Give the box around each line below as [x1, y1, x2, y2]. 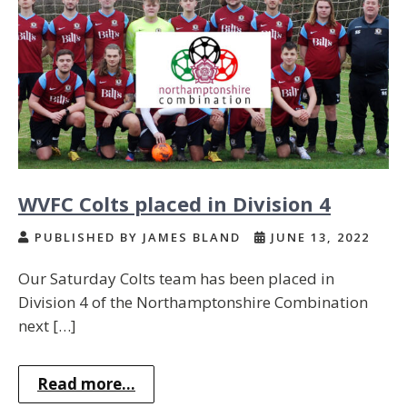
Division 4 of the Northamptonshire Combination [18, 291, 368, 313]
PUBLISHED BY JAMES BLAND [30, 228, 245, 245]
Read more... [37, 372, 135, 394]
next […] [18, 314, 76, 336]
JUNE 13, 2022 [266, 228, 370, 245]
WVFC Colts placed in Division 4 [18, 189, 331, 217]
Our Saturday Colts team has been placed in [18, 267, 334, 289]
